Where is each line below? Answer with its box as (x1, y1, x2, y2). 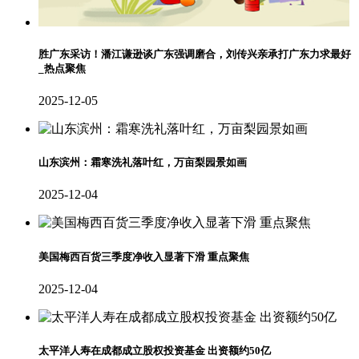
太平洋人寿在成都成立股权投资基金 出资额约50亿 (38, 344, 271, 357)
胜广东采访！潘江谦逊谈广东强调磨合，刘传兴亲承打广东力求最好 (38, 47, 351, 60)
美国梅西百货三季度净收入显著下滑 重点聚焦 (38, 250, 249, 263)
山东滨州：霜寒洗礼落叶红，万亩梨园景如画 (38, 156, 247, 169)
